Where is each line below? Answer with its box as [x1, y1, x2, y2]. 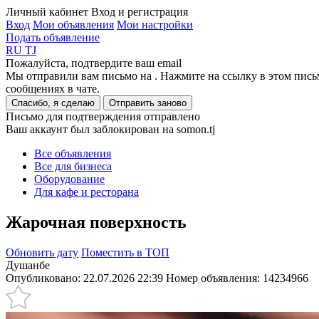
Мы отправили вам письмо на [6, 70, 155, 82]
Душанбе [6, 258, 50, 271]
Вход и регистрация [91, 6, 188, 18]
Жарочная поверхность [6, 212, 187, 231]
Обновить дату [6, 246, 78, 258]
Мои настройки [117, 19, 193, 31]
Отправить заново [109, 98, 187, 108]
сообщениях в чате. [6, 83, 100, 95]
